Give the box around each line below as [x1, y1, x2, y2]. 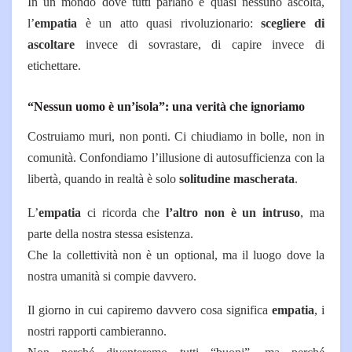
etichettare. [27, 59, 81, 73]
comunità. [27, 150, 80, 164]
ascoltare [27, 38, 75, 52]
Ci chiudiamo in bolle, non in [174, 129, 325, 143]
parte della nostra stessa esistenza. [27, 226, 193, 240]
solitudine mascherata [179, 171, 295, 185]
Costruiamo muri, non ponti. [27, 129, 175, 143]
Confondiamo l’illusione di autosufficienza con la [79, 150, 325, 164]
